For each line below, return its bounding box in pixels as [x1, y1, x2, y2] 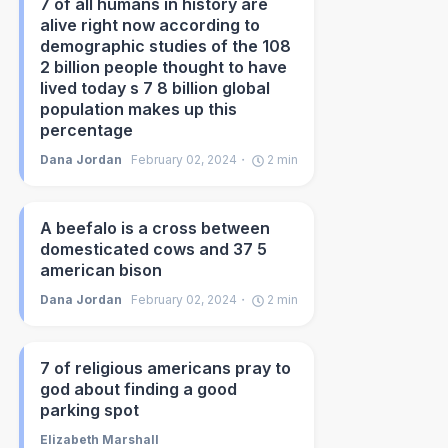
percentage [40, 120, 134, 140]
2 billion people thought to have [40, 57, 288, 77]
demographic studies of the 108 [40, 36, 292, 56]
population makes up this [40, 99, 238, 119]
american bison [40, 260, 163, 280]
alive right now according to [40, 15, 261, 35]
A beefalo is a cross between [40, 218, 271, 238]
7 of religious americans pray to [40, 358, 292, 378]
